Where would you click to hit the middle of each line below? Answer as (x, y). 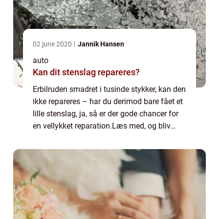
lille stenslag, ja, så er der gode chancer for (106, 114)
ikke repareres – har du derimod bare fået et (108, 101)
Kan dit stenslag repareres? (86, 72)
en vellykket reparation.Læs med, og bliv (102, 126)
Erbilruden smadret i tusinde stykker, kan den (109, 89)
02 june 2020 (53, 44)
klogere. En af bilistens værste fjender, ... (102, 138)
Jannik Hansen (101, 44)
